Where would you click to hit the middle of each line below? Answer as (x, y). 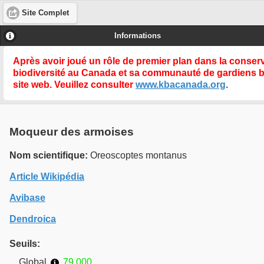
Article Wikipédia (47, 177)
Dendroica (33, 219)
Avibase (27, 198)
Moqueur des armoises (72, 131)
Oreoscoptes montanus (137, 156)
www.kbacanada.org (181, 84)
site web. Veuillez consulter (74, 84)
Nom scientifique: (49, 156)
